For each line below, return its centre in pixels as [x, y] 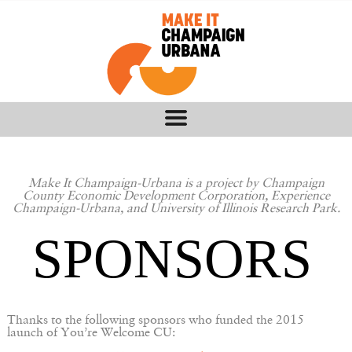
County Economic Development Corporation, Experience [176, 196]
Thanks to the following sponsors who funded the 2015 [155, 321]
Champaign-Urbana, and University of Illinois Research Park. [176, 209]
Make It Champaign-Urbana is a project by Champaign [176, 184]
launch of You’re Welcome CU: [91, 333]
